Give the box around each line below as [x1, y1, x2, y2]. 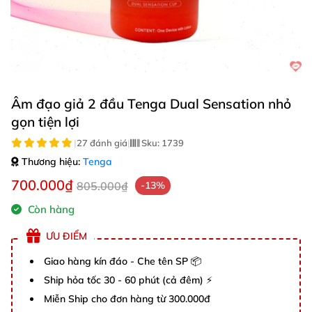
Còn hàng [25, 203, 75, 216]
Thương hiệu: [19, 155, 83, 168]
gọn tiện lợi [11, 114, 79, 130]
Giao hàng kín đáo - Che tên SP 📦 [44, 255, 201, 267]
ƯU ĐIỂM [46, 229, 87, 242]
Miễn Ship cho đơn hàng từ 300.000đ [44, 292, 210, 305]
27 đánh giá [77, 137, 127, 148]
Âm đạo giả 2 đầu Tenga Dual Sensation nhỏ [11, 95, 291, 112]
